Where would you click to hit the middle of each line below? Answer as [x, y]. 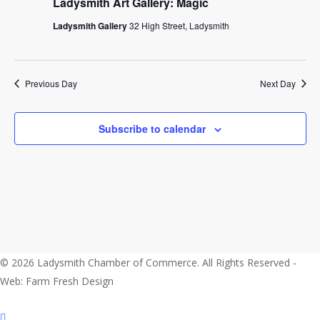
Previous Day [51, 83]
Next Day [277, 83]
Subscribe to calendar [152, 129]
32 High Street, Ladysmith [179, 25]
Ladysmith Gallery [91, 26]
